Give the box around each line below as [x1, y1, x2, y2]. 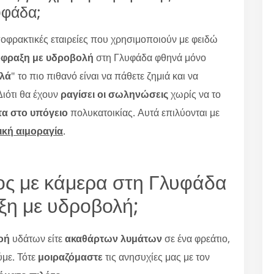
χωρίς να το [168, 87, 221, 101]
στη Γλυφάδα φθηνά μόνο [94, 50, 206, 64]
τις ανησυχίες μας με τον [103, 250, 210, 264]
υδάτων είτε [10, 231, 65, 245]
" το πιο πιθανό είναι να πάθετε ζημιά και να [11, 68, 198, 83]
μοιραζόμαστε [38, 250, 103, 264]
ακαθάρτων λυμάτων [65, 231, 162, 245]
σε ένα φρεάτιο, [162, 231, 230, 245]
